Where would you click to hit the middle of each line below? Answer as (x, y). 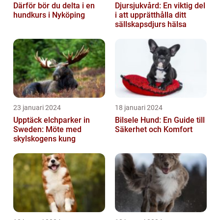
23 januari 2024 (37, 107)
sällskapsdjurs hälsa (151, 24)
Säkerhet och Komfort (154, 129)
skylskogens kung (44, 138)
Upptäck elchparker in (52, 120)
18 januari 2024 (139, 107)
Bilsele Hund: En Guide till (160, 120)
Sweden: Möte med (47, 129)
